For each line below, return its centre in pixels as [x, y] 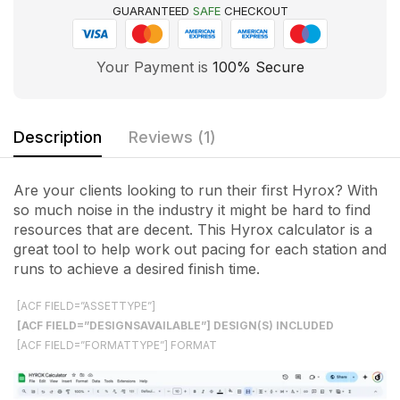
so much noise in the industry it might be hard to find [192, 209]
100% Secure [258, 67]
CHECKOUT [254, 10]
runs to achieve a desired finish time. [137, 268]
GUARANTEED [152, 10]
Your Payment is [154, 67]
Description [58, 137]
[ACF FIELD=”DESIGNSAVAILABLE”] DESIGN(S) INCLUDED [175, 326]
